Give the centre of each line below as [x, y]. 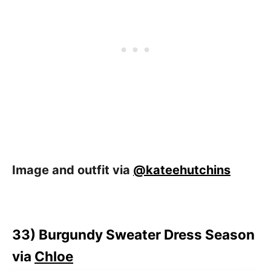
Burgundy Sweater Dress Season [147, 234]
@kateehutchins [182, 170]
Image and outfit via [73, 170]
